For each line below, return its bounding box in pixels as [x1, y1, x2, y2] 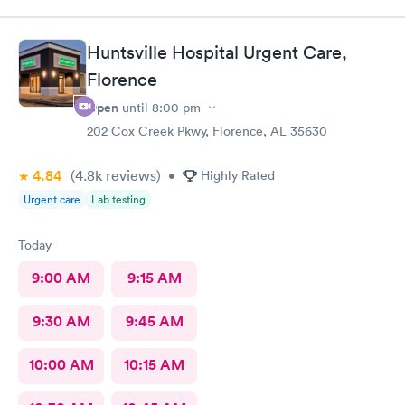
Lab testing [91, 192, 146, 207]
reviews [102, 166, 156, 184]
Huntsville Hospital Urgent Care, [87, 42, 347, 63]
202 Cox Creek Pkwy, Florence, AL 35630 [87, 123, 327, 139]
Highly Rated [201, 167, 275, 184]
